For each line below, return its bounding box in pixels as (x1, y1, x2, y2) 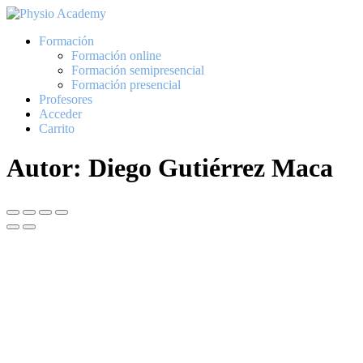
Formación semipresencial (71, 63, 204, 77)
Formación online (71, 49, 161, 62)
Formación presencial (71, 78, 181, 92)
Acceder (39, 107, 82, 121)
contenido (6, 35, 56, 49)
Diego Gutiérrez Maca (88, 153, 333, 183)
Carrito (39, 122, 75, 135)
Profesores (39, 92, 92, 106)
